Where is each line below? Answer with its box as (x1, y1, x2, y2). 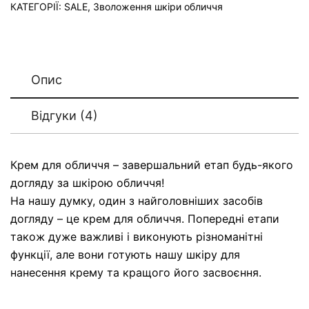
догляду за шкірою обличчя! (10, 175, 164, 190)
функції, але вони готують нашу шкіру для (10, 247, 240, 261)
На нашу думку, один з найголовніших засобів (10, 193, 263, 208)
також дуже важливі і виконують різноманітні (10, 229, 263, 243)
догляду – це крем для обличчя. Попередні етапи (10, 211, 279, 226)
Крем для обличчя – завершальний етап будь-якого (10, 157, 293, 172)
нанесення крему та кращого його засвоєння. (10, 265, 261, 279)
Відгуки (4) (31, 108, 98, 123)
